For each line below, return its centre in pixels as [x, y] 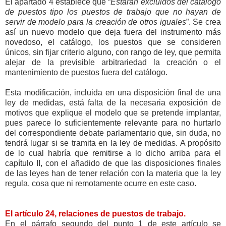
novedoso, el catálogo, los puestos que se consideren [113, 42]
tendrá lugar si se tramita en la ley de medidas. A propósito [113, 143]
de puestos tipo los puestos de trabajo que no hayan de [113, 12]
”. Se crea [204, 22]
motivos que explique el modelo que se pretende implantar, [113, 112]
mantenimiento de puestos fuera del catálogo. [86, 72]
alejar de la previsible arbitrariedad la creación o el [113, 62]
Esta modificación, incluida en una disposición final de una [113, 92]
